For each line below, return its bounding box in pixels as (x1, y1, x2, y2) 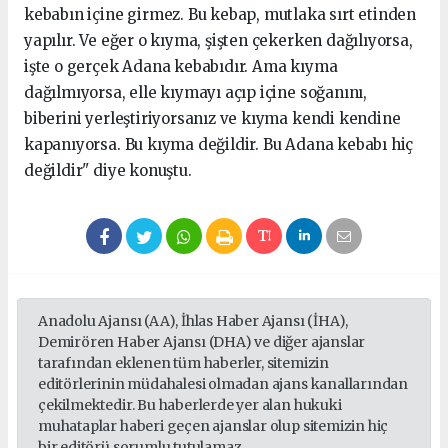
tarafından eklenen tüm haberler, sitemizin (38, 353, 329, 372)
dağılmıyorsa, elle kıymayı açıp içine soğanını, (24, 82, 367, 102)
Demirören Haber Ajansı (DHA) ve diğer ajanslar (38, 332, 366, 351)
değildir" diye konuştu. (24, 160, 192, 180)
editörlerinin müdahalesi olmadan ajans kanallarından (38, 374, 409, 393)
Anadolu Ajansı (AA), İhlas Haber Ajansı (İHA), (38, 311, 349, 330)
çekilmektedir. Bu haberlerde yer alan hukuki (38, 395, 342, 414)
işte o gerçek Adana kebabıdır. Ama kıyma (24, 56, 338, 76)
